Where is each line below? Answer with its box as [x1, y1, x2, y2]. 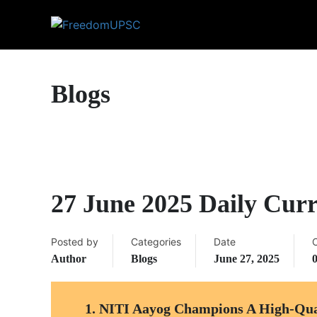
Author [51, 253, 86, 265]
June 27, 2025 [214, 253, 279, 265]
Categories [131, 236, 181, 248]
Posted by [51, 236, 98, 248]
